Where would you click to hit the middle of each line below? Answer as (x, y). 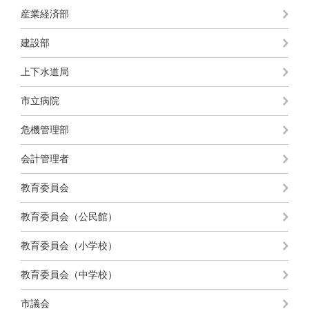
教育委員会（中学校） (69, 275)
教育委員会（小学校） (69, 246)
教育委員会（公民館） (69, 217)
